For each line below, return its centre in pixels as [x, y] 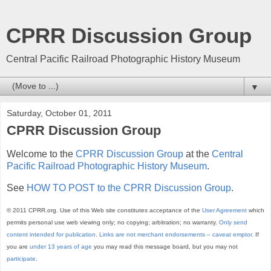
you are [18, 247]
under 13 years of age [61, 247]
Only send [233, 223]
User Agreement [224, 211]
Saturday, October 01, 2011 [59, 113]
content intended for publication [51, 235]
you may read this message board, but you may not [165, 247]
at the [198, 154]
